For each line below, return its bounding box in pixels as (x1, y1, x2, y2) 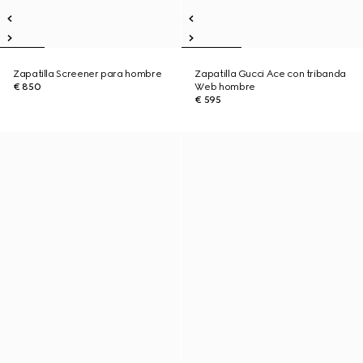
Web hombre (194, 81, 255, 92)
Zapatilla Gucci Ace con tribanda (194, 68, 346, 79)
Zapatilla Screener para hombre (13, 68, 162, 79)
